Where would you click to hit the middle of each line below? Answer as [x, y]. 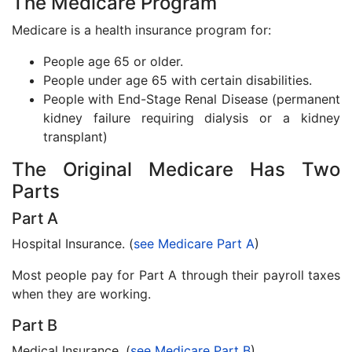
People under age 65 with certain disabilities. [178, 80]
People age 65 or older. [113, 61]
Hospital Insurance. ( [73, 244]
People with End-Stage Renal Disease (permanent [192, 99]
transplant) [75, 137]
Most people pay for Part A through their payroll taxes [176, 275]
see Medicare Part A [194, 244]
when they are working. [81, 294]
